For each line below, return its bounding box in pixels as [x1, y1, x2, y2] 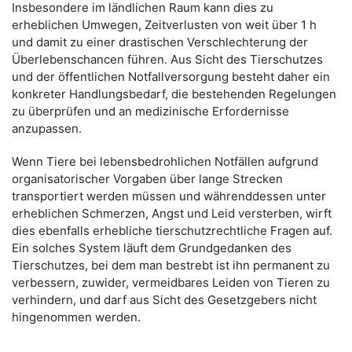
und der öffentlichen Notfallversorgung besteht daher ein [12, 68, 330, 84]
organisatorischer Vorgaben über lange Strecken [12, 170, 283, 186]
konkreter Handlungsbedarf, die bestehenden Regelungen [12, 86, 336, 101]
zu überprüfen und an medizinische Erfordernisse [12, 103, 289, 119]
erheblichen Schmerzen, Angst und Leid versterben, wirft [12, 205, 332, 221]
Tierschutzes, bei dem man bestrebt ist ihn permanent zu [12, 257, 330, 273]
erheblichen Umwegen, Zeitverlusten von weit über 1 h [12, 16, 317, 32]
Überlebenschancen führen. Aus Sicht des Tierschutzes [12, 51, 323, 67]
